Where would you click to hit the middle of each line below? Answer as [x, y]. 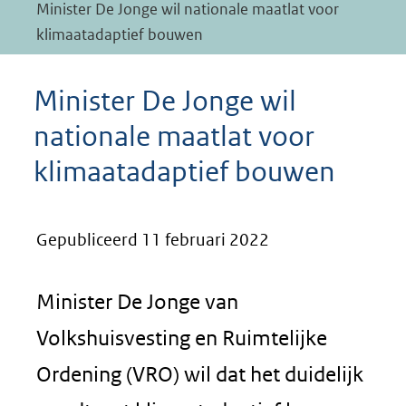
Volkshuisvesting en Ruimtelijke [182, 338]
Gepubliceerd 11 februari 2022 [153, 240]
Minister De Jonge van [137, 301]
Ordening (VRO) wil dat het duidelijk [200, 374]
